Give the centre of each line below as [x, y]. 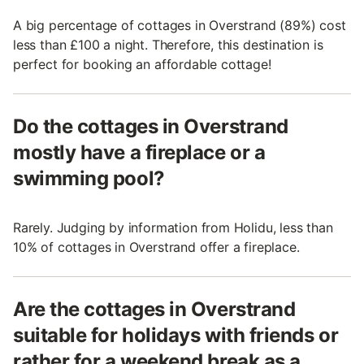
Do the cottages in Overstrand [151, 127]
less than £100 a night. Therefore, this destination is [168, 45]
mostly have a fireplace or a [139, 153]
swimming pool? [89, 179]
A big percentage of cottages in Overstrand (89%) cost [180, 26]
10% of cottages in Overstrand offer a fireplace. [156, 247]
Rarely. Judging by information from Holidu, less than [173, 228]
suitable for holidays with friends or [176, 336]
